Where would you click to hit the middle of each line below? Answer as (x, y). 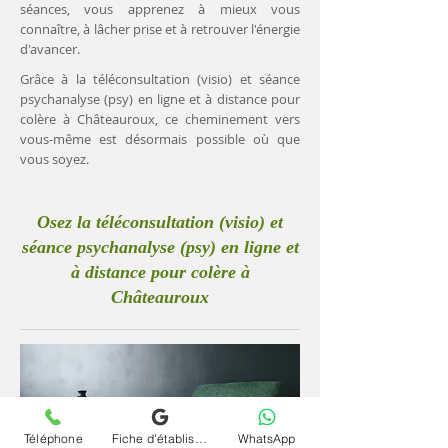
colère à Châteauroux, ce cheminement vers (160, 119)
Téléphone (53, 438)
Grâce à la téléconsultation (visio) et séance (160, 79)
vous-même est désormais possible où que (160, 139)
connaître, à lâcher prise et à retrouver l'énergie (160, 29)
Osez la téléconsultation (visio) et (160, 222)
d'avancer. (50, 49)
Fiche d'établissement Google (200, 438)
